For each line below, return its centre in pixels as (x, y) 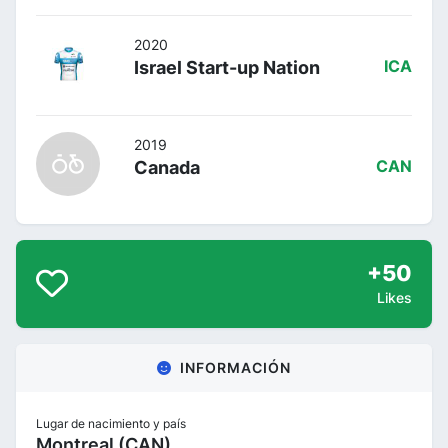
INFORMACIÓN (235, 367)
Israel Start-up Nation (227, 67)
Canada (167, 167)
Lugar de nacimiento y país (111, 423)
